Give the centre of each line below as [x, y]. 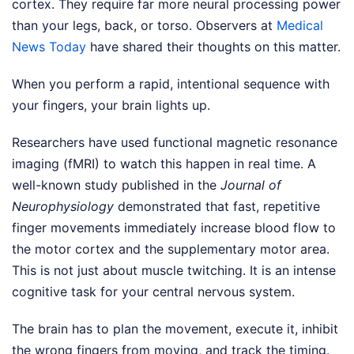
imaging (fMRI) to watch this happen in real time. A [164, 164]
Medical [300, 25]
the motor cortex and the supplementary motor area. [171, 249]
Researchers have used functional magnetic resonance [175, 142]
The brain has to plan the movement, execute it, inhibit [175, 329]
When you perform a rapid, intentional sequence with [171, 84]
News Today [49, 47]
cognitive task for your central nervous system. [153, 292]
